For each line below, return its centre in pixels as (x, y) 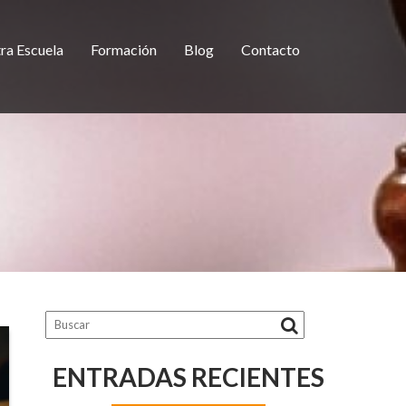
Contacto (271, 49)
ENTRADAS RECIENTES (188, 377)
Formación (124, 49)
